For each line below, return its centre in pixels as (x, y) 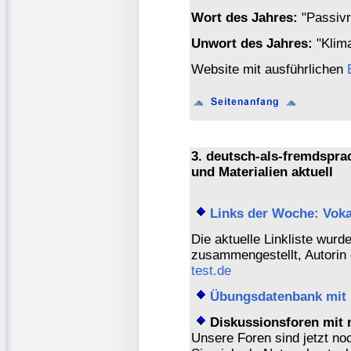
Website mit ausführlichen (269, 69)
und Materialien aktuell (262, 172)
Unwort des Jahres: (252, 43)
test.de (211, 270)
